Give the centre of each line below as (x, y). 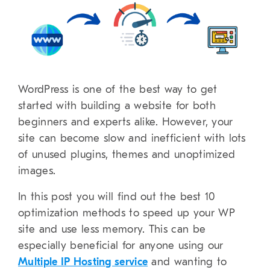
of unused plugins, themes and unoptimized (127, 154)
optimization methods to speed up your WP (127, 213)
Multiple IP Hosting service (83, 262)
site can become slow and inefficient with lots (132, 138)
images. (37, 171)
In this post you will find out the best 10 (117, 196)
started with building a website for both (117, 105)
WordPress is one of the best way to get (118, 89)
